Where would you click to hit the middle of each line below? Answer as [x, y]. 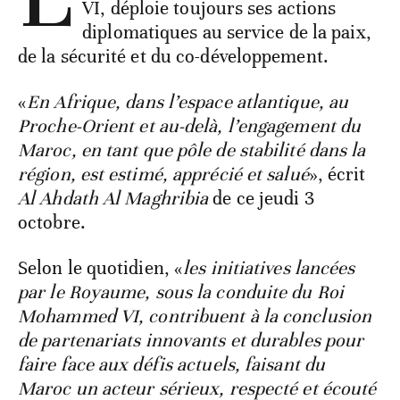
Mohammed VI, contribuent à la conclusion [195, 317]
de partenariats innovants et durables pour [191, 341]
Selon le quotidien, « [101, 268]
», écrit [337, 175]
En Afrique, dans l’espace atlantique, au [188, 102]
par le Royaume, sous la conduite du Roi [181, 292]
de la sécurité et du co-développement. [173, 57]
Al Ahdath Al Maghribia [113, 199]
